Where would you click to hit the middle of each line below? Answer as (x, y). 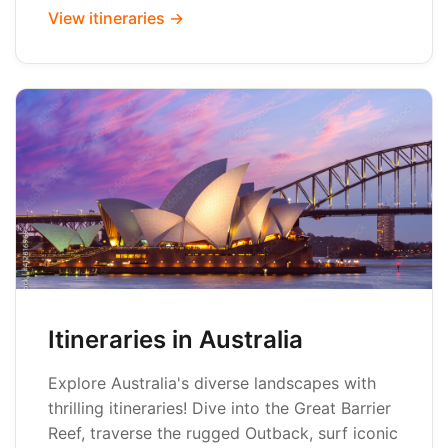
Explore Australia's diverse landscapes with (212, 383)
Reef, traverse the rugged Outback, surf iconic (223, 433)
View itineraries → (116, 18)
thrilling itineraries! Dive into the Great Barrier (219, 408)
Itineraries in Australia (175, 339)
